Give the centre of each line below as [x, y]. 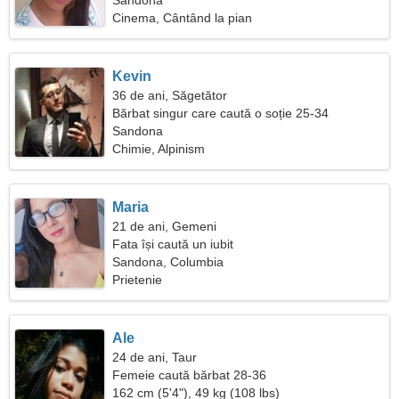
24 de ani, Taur [155, 357]
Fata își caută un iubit [173, 244]
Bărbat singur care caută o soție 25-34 [221, 113]
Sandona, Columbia [168, 262]
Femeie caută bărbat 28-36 [190, 375]
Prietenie [138, 280]
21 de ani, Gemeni [165, 226]
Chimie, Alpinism [159, 149]
